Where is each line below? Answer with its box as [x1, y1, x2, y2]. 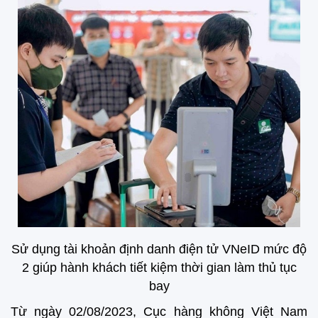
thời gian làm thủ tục [180, 260, 297, 275]
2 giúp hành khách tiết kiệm [21, 260, 181, 275]
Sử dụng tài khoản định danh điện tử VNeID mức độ [11, 241, 307, 256]
